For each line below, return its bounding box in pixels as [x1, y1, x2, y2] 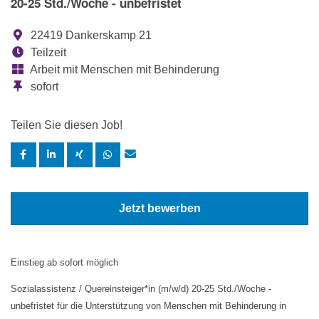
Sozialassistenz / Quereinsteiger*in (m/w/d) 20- [11, 283, 204, 295]
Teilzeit [28, 46, 66, 59]
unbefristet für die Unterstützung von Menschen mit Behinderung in [11, 300, 286, 312]
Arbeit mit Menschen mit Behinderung [28, 63, 219, 76]
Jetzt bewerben [118, 202, 201, 215]
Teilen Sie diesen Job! [11, 119, 122, 132]
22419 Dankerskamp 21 [28, 29, 152, 42]
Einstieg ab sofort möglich [11, 257, 118, 268]
